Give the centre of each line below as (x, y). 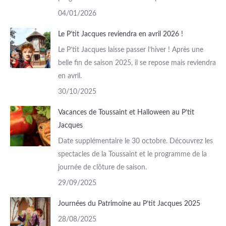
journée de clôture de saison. (102, 167)
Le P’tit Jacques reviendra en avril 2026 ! (121, 34)
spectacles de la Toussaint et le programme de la (132, 154)
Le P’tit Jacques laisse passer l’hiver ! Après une (131, 50)
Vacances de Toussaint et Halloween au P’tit (126, 112)
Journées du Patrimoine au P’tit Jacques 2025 (129, 204)
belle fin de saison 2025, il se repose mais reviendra (137, 63)
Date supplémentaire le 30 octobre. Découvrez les (135, 141)
